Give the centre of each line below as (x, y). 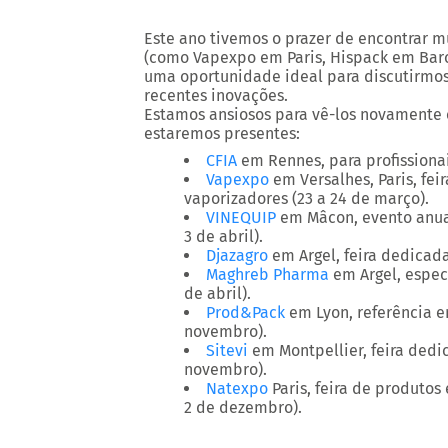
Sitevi (227, 350)
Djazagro (237, 255)
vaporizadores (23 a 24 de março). (306, 198)
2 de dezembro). (243, 407)
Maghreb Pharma (267, 274)
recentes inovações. (216, 95)
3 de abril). (223, 236)
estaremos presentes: (222, 133)
